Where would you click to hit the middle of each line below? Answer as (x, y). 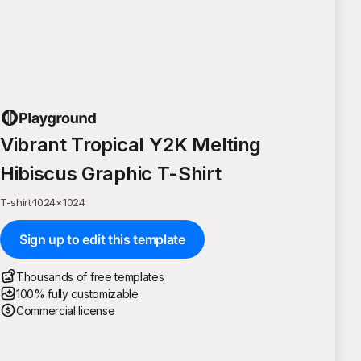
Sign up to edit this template (102, 239)
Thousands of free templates (90, 276)
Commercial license (66, 310)
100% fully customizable (77, 293)
